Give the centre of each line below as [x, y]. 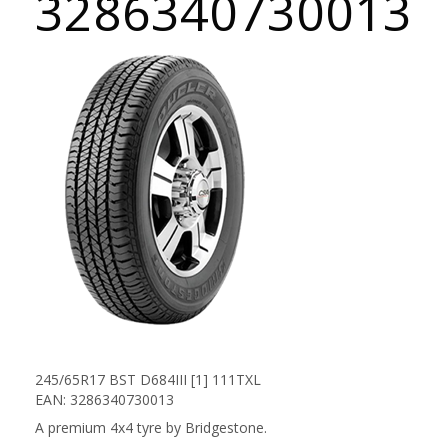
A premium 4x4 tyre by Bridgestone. [151, 427]
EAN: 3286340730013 [104, 399]
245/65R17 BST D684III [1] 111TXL [148, 379]
